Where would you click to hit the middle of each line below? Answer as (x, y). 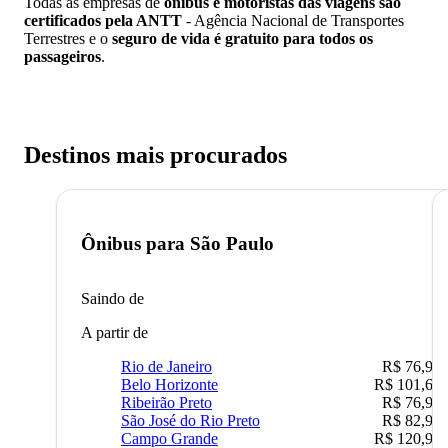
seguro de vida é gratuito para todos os (242, 39)
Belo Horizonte (169, 384)
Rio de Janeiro (166, 366)
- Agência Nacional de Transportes (293, 21)
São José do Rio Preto (190, 420)
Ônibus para (135, 243)
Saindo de (112, 298)
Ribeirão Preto (166, 402)
